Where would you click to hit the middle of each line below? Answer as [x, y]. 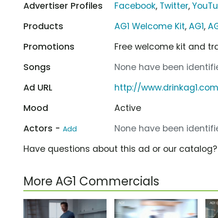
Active [128, 108]
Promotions [49, 46]
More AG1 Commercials [91, 181]
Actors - [43, 128]
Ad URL [38, 87]
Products [43, 26]
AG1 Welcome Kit [150, 26]
